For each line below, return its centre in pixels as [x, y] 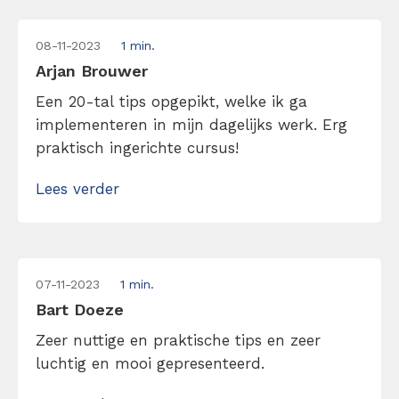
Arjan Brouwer [92, 71]
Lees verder [77, 189]
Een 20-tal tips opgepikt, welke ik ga [171, 102]
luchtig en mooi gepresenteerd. [150, 363]
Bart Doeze [80, 309]
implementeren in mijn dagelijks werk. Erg [191, 125]
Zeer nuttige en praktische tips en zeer [178, 340]
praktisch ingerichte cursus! [137, 148]
